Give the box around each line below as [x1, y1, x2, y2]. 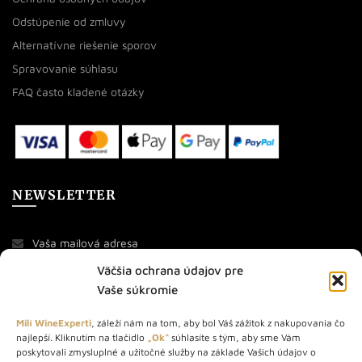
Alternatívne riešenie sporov [12, 37, 157, 52]
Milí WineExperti [16, 317, 91, 329]
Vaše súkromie [97, 283, 178, 297]
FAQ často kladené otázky [12, 84, 145, 99]
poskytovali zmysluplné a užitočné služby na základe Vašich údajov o [16, 346, 316, 358]
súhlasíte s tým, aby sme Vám [169, 331, 301, 343]
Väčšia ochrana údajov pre [97, 263, 243, 277]
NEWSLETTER [12, 187, 116, 204]
